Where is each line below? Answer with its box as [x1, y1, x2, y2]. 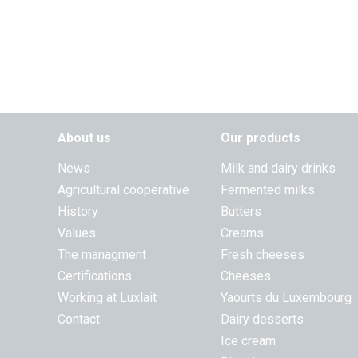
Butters [221, 204, 261, 219]
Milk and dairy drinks [221, 161, 336, 176]
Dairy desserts [221, 312, 304, 327]
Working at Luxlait [58, 290, 157, 305]
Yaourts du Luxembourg [221, 290, 352, 305]
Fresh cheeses [221, 247, 304, 262]
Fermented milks [221, 182, 315, 197]
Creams [221, 225, 264, 241]
